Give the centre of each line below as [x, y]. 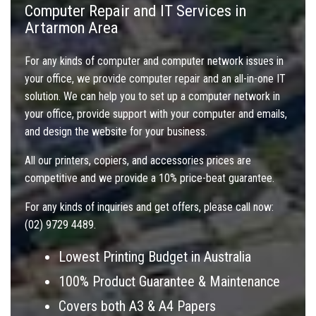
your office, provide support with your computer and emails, [156, 114]
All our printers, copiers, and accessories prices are [138, 161]
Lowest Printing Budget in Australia [155, 257]
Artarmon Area [72, 28]
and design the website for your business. [116, 132]
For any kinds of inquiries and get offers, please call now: [149, 207]
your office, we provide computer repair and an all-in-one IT [155, 79]
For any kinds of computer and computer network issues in [154, 61]
